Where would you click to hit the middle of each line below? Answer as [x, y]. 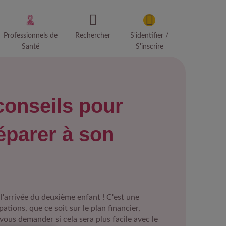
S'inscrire [149, 47]
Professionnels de [30, 36]
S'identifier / [149, 36]
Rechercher [93, 36]
